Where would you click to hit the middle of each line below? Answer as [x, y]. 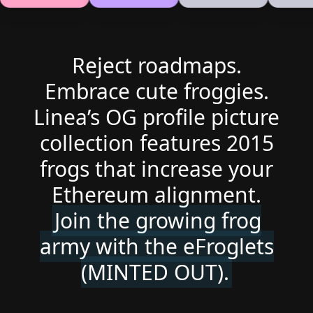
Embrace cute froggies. [156, 91]
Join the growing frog [158, 220]
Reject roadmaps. [156, 65]
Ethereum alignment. [156, 195]
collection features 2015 [156, 143]
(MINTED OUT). [155, 272]
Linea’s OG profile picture [156, 117]
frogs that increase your [156, 169]
